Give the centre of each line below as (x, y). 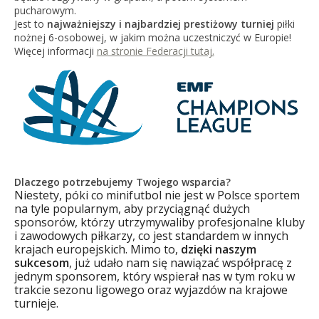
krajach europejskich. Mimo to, (97, 249)
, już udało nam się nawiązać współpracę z (180, 262)
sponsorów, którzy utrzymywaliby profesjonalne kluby (159, 222)
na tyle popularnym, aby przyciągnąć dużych (132, 208)
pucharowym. (46, 10)
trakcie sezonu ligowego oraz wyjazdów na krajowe (151, 289)
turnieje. (37, 303)
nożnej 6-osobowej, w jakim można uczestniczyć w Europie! (154, 37)
